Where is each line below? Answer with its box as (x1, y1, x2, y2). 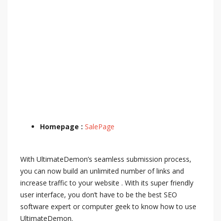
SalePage (85, 121, 114, 131)
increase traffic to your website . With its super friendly (20, 178, 193, 187)
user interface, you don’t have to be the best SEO (20, 189, 177, 199)
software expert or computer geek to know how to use (20, 201, 196, 211)
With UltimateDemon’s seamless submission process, (20, 154, 191, 164)
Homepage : (40, 121, 85, 131)
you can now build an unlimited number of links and (20, 166, 184, 176)
